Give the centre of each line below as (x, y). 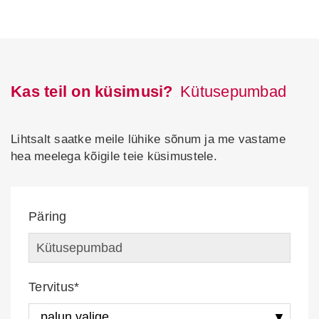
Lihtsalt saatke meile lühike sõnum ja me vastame (148, 139)
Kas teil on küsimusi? (92, 91)
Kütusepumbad (234, 91)
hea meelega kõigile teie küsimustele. (114, 156)
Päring (48, 216)
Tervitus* (54, 287)
